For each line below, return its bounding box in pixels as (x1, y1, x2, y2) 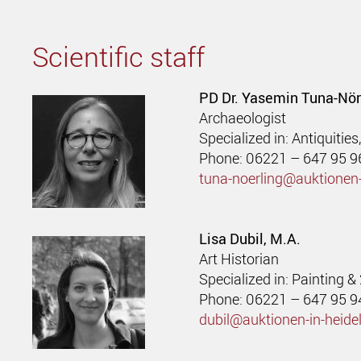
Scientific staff (32, 37, 205, 75)
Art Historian (199, 249, 280, 269)
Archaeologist (199, 107, 287, 127)
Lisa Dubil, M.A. (199, 229, 301, 249)
